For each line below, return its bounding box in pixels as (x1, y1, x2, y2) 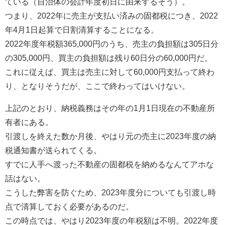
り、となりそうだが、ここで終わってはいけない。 (5, 81, 190, 90)
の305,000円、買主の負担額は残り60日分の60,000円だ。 (5, 53, 212, 62)
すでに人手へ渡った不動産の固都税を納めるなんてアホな (5, 160, 214, 168)
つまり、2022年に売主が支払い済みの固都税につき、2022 (5, 11, 218, 20)
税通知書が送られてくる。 (5, 146, 101, 154)
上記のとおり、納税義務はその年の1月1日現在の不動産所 (5, 103, 215, 112)
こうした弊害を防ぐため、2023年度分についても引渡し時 (5, 188, 216, 196)
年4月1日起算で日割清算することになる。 (5, 25, 159, 34)
